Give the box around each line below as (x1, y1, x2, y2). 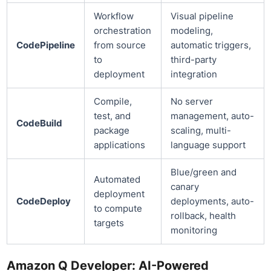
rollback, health (170, 211, 236, 222)
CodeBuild (16, 118, 62, 129)
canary (170, 181, 199, 193)
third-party (170, 54, 217, 66)
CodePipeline (16, 40, 75, 51)
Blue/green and (170, 167, 237, 178)
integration (170, 69, 217, 80)
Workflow (93, 11, 134, 22)
